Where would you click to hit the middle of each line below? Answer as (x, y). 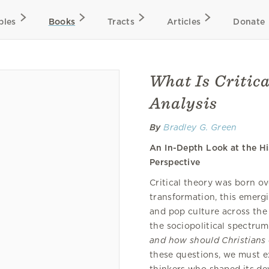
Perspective (175, 162)
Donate (249, 22)
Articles (184, 22)
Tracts (121, 22)
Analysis (183, 103)
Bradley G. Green (200, 127)
